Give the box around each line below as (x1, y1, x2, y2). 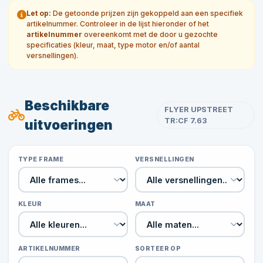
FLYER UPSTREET (164, 105, 234, 114)
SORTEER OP (135, 245, 181, 252)
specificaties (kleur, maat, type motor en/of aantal (26, 41, 200, 49)
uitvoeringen (25, 117, 113, 133)
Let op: (26, 9, 51, 18)
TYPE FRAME (18, 156, 64, 163)
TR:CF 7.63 (164, 116, 208, 125)
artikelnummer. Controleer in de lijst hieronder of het (26, 19, 209, 28)
